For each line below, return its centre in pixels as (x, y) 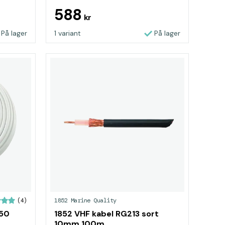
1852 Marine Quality (85, 200)
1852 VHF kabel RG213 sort (106, 214)
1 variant (68, 33)
